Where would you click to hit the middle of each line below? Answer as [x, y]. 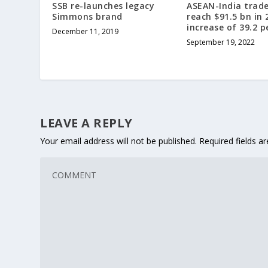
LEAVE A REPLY [86, 123]
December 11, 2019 [86, 32]
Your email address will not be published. [119, 141]
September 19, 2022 [221, 42]
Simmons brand [87, 17]
